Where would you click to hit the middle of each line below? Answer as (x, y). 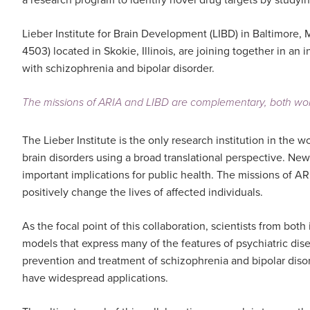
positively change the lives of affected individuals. (143, 193)
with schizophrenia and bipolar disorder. (118, 69)
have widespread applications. (95, 279)
